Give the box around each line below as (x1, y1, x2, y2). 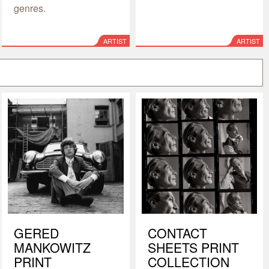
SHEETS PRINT (147, 238, 239, 256)
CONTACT (147, 223, 207, 242)
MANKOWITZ (14, 238, 91, 256)
